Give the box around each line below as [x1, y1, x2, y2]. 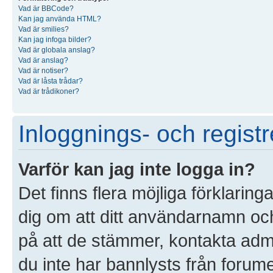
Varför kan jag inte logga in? [18, 158, 255, 179]
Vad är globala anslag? [18, 45, 95, 54]
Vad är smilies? [18, 24, 69, 34]
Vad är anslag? [18, 55, 68, 65]
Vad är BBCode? [18, 4, 74, 13]
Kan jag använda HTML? [18, 14, 101, 23]
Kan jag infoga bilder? [18, 35, 91, 44]
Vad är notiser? [18, 66, 68, 75]
